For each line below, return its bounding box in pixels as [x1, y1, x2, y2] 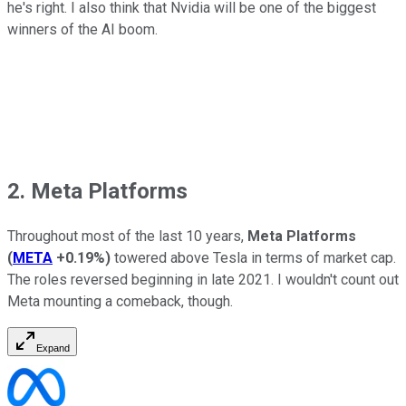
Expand [36, 342, 70, 353]
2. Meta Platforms [7, 178, 188, 204]
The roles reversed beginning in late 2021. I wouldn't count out [7, 270, 399, 288]
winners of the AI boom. [7, 20, 158, 38]
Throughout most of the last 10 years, [7, 227, 247, 245]
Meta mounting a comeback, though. [7, 292, 233, 310]
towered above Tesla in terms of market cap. [111, 248, 396, 266]
